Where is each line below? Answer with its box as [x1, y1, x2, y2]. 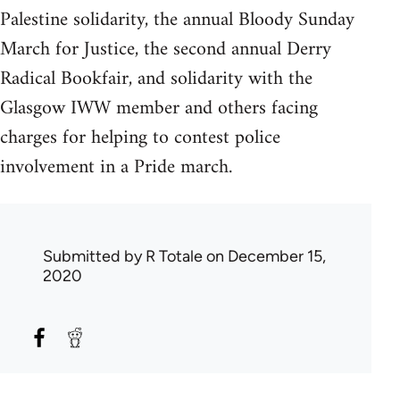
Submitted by [43, 246, 146, 267]
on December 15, [203, 246, 326, 267]
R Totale [146, 246, 203, 267]
